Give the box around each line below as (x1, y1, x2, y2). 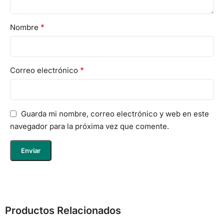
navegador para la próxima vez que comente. (10, 121, 169, 131)
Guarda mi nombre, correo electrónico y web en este (21, 108, 209, 118)
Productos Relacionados (5, 204, 121, 216)
